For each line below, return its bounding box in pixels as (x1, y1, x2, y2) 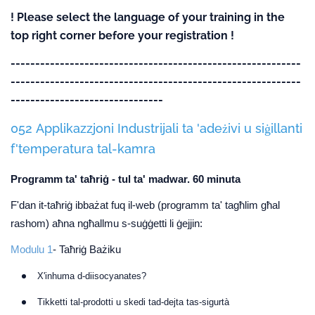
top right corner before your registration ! (11, 29, 234, 42)
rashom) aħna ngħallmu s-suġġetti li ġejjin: (11, 218, 202, 229)
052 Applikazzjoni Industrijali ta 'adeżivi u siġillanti (11, 121, 302, 136)
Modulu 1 (11, 244, 53, 255)
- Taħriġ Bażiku (53, 244, 121, 255)
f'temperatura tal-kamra (11, 141, 155, 156)
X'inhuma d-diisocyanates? (37, 271, 146, 281)
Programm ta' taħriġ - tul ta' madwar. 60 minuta (11, 174, 240, 185)
